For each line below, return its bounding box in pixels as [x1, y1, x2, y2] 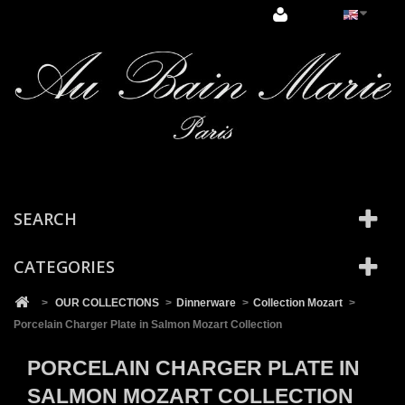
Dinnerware [176, 296, 236, 309]
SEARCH [14, 207, 77, 230]
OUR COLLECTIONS [55, 296, 159, 309]
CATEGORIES [14, 255, 115, 278]
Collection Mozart [253, 296, 343, 309]
